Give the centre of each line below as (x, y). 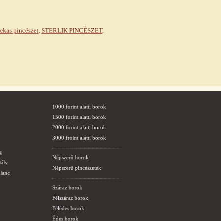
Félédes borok (68, 208)
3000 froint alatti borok (79, 138)
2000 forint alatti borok (79, 127)
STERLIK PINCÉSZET (72, 30)
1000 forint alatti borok (79, 107)
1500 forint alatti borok (79, 117)
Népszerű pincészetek (77, 168)
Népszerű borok (71, 157)
